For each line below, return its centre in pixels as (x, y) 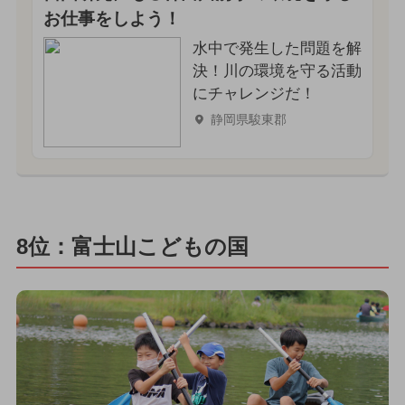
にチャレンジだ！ (254, 94)
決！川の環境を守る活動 (277, 71)
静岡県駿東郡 (248, 120)
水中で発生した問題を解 (277, 49)
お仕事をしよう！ (112, 19)
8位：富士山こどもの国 (132, 246)
